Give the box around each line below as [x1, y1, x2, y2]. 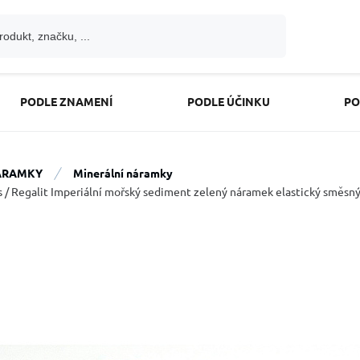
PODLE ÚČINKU [186, 94, 270, 108]
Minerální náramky [73, 166, 173, 180]
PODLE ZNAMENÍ [20, 94, 112, 108]
